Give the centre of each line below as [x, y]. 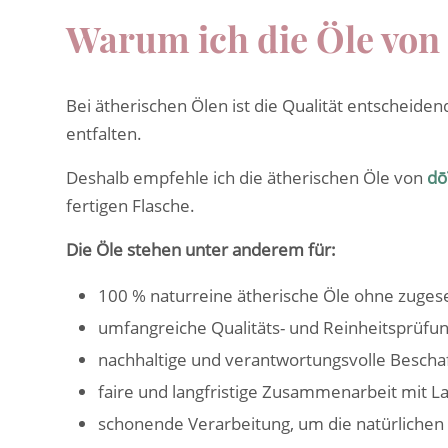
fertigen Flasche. [130, 206]
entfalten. [104, 134]
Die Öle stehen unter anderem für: [201, 250]
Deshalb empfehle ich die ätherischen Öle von [244, 178]
